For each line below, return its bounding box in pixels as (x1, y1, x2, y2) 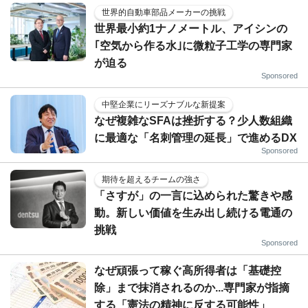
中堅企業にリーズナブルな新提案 (102, 100, 225, 110)
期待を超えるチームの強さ (102, 175, 201, 185)
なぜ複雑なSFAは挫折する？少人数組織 (94, 115, 292, 127)
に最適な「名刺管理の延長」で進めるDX (94, 132, 297, 144)
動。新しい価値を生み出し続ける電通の (94, 207, 292, 219)
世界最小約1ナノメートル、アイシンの (94, 23, 287, 35)
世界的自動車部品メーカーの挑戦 (102, 8, 225, 18)
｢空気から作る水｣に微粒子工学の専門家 (94, 40, 292, 52)
